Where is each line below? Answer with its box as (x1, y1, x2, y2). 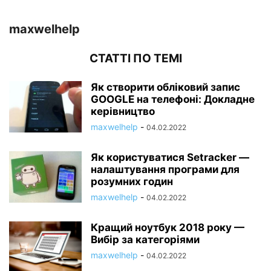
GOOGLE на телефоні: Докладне (91, 93, 255, 106)
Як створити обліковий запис (91, 81, 240, 94)
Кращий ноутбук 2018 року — (91, 221, 244, 234)
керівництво (91, 105, 155, 118)
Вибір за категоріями (91, 233, 200, 246)
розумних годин (91, 175, 173, 188)
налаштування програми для (91, 163, 240, 176)
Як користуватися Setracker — (91, 151, 249, 164)
